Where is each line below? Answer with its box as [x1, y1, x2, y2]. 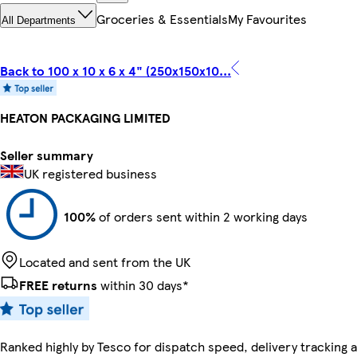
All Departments [2, 14, 76, 27]
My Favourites [228, 10, 307, 29]
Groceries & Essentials [96, 10, 228, 29]
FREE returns [19, 275, 97, 294]
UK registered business [24, 163, 157, 182]
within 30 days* [97, 275, 189, 294]
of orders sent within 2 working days [96, 206, 308, 226]
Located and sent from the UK [19, 252, 190, 271]
